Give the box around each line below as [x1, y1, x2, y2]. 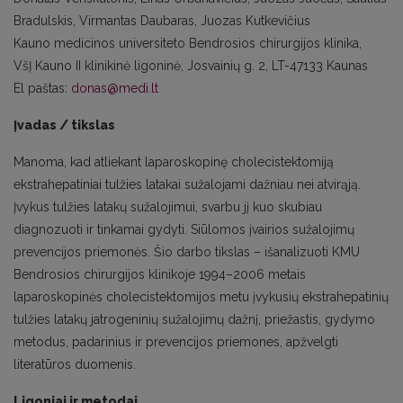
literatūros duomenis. [13, 357, 136, 372]
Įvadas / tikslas [13, 118, 115, 132]
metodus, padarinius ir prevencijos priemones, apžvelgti [13, 335, 338, 349]
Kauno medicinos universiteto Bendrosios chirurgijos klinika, [13, 36, 362, 50]
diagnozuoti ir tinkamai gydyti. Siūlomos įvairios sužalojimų [13, 222, 354, 237]
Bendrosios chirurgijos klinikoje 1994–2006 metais [13, 267, 306, 282]
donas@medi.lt [71, 81, 158, 95]
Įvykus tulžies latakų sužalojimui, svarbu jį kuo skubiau [13, 200, 322, 214]
